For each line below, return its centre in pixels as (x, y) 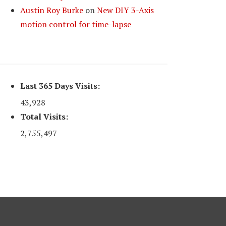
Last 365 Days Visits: (60, 86)
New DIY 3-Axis (126, 10)
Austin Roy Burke (52, 10)
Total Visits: (44, 117)
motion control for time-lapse (76, 24)
